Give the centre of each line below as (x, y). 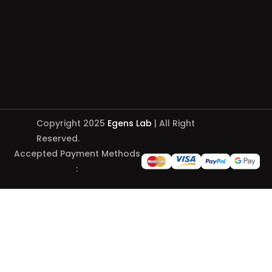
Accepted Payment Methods (77, 154)
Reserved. (58, 138)
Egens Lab (129, 123)
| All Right (173, 123)
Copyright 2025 (72, 123)
